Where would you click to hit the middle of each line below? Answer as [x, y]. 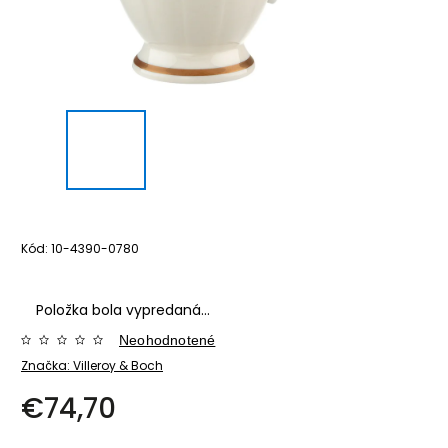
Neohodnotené [167, 339]
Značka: [47, 365]
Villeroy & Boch [118, 365]
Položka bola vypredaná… [123, 309]
